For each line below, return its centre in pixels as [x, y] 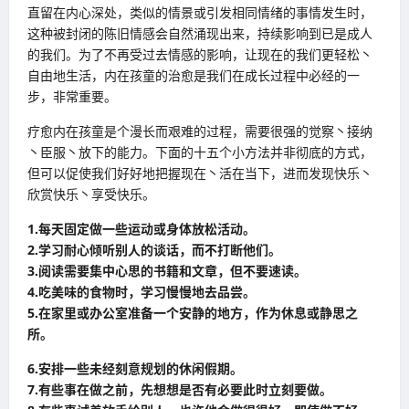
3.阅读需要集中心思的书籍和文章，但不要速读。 [167, 270]
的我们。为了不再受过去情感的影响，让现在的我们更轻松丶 [200, 54]
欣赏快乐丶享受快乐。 [91, 194]
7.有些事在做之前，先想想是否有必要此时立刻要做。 [180, 389]
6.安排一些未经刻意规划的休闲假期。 [135, 368]
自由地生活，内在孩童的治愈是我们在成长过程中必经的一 [194, 75]
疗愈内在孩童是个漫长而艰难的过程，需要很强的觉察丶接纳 [200, 131]
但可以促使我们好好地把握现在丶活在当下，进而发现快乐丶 [200, 173]
